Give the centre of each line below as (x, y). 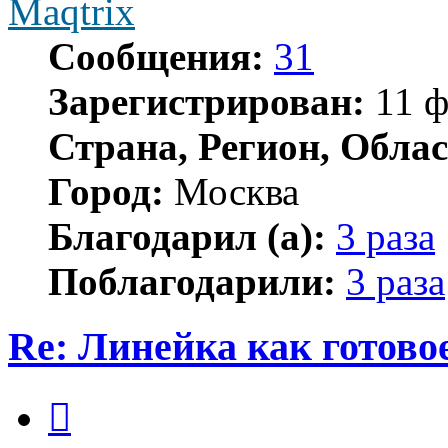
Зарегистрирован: (206, 102)
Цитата (94, 396)
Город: (106, 192)
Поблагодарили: (192, 282)
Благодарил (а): (187, 237)
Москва (231, 192)
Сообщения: (156, 57)
